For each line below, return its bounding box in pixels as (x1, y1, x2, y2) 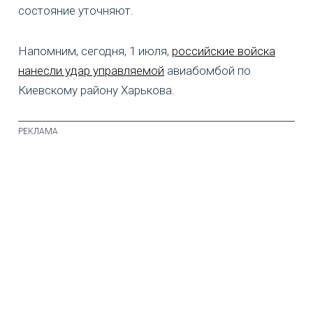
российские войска (172, 44, 275, 59)
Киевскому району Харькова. (18, 83, 175, 98)
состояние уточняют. (18, 3, 133, 18)
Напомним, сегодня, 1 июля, (18, 44, 172, 59)
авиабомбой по (164, 64, 251, 78)
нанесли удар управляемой (18, 64, 164, 78)
